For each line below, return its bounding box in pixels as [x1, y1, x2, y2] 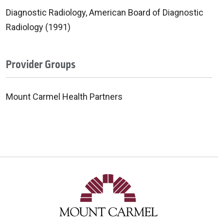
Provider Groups [6, 56, 75, 73]
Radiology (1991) [6, 21, 71, 32]
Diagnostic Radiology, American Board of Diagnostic [6, 7, 203, 18]
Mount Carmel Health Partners [6, 91, 123, 102]
